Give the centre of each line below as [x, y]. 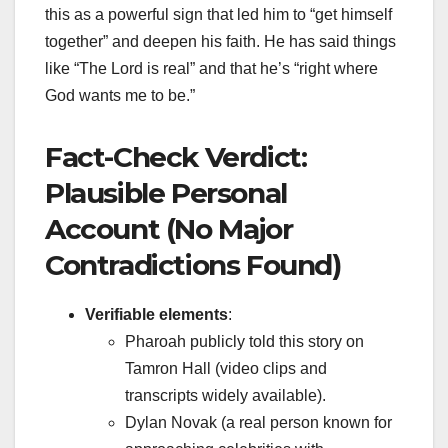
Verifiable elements [156, 315]
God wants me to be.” [120, 96]
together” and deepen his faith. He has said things [220, 42]
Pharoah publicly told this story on [244, 342]
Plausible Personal [166, 193]
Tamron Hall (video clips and [226, 369]
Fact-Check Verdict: [176, 157]
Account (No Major [169, 229]
